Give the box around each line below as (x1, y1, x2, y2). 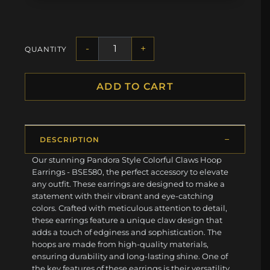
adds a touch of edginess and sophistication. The (32, 227, 222, 237)
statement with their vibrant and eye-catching (32, 191, 214, 201)
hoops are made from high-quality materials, (32, 239, 209, 250)
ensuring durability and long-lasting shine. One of (32, 251, 228, 262)
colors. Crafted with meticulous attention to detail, (32, 203, 228, 213)
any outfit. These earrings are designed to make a (32, 179, 225, 189)
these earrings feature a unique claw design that (32, 215, 223, 225)
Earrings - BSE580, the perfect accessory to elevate (32, 167, 229, 177)
